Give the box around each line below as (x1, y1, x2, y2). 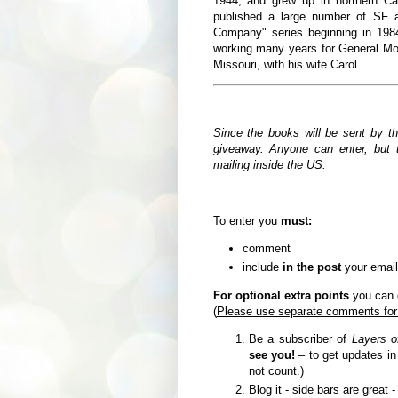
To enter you (212, 213, 281, 227)
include (242, 260, 283, 275)
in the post (282, 260, 341, 275)
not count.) (248, 363, 304, 378)
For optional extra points (212, 288, 349, 302)
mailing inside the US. (212, 158, 326, 172)
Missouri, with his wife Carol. (212, 57, 361, 71)
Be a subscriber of (248, 331, 352, 346)
